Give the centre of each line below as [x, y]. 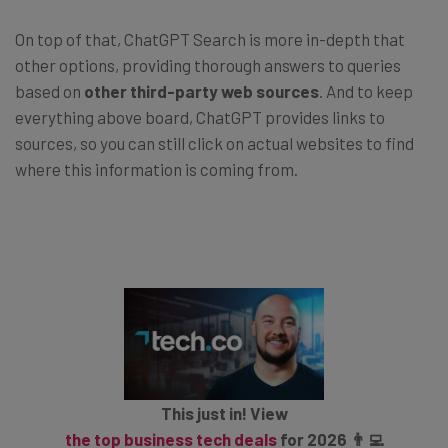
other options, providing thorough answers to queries [208, 64]
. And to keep [366, 90]
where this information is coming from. [156, 168]
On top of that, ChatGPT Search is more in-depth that [210, 38]
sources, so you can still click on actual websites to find [214, 142]
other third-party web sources [201, 90]
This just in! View [224, 413]
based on [49, 90]
